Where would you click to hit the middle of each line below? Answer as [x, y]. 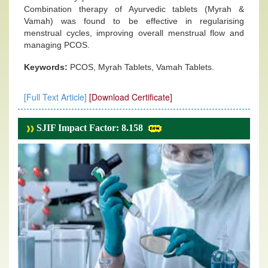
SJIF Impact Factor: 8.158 [89, 128]
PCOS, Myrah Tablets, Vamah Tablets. [142, 67]
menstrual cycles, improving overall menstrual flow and [134, 33]
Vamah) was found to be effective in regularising [134, 21]
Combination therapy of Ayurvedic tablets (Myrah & [134, 9]
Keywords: [47, 67]
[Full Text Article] [55, 97]
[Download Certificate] [131, 97]
